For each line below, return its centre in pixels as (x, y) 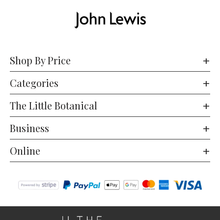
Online (25, 151)
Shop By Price (40, 60)
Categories (34, 83)
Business (29, 128)
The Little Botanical (54, 106)
